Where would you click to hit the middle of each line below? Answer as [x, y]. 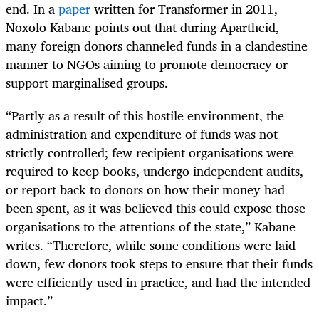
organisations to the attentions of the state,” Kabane [151, 227]
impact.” [29, 301]
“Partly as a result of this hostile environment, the [145, 116]
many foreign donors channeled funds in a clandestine [157, 46]
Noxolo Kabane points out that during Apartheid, [142, 27]
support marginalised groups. [87, 83]
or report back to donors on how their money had [145, 190]
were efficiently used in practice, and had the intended [158, 282]
